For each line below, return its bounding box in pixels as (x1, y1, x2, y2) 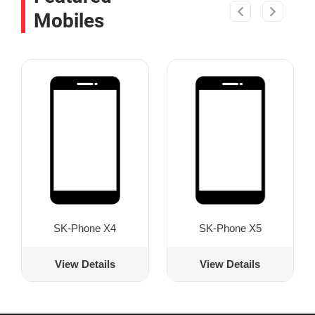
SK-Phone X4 (53, 221, 117, 234)
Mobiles (34, 8, 104, 32)
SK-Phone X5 (198, 221, 262, 234)
